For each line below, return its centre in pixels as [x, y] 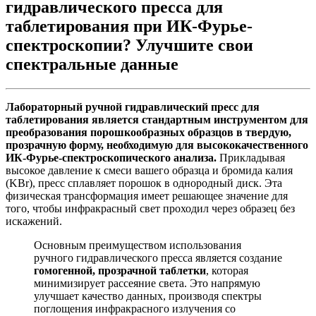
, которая [227, 270]
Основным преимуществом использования [138, 245]
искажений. [34, 221]
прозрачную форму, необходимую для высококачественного [157, 145]
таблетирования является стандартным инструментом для [157, 119]
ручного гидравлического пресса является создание [158, 257]
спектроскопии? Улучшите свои [129, 45]
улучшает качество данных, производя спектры [148, 296]
